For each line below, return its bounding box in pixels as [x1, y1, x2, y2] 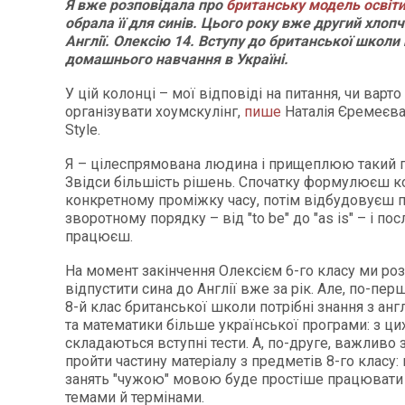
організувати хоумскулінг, [65, 103, 244, 120]
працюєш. [65, 228, 133, 245]
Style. [65, 121, 100, 138]
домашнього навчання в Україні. [65, 51, 288, 68]
